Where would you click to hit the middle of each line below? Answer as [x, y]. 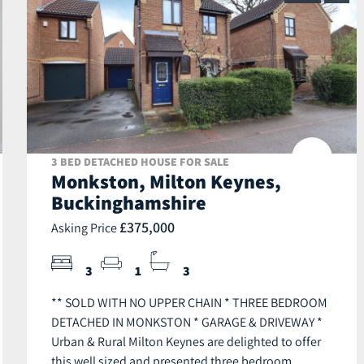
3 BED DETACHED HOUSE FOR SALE [140, 162]
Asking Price [85, 228]
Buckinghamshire [129, 203]
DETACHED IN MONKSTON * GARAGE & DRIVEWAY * [187, 322]
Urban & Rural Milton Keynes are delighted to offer [186, 342]
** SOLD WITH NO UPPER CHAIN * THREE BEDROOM [189, 303]
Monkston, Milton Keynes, [166, 182]
